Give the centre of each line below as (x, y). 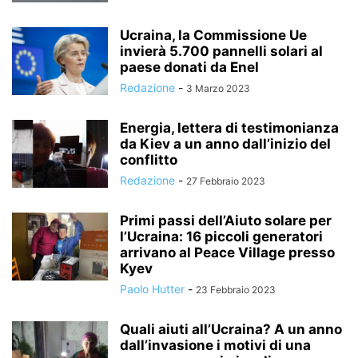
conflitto (149, 160)
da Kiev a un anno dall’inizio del (225, 144)
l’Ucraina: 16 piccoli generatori (221, 237)
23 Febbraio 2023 (236, 290)
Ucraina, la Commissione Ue (213, 35)
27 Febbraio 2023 (226, 181)
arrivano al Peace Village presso (227, 253)
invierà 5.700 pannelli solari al (221, 51)
